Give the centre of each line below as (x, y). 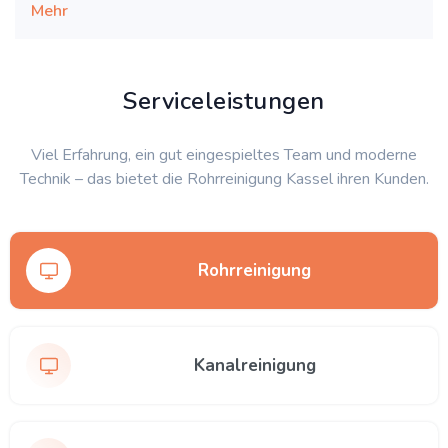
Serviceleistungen (224, 101)
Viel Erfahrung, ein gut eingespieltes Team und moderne (224, 155)
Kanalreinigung (254, 365)
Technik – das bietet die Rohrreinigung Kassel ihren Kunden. (224, 179)
